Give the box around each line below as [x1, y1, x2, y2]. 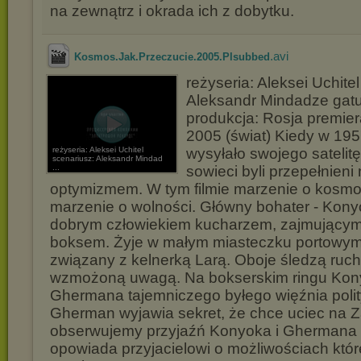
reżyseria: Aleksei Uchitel [52, 145, 143, 154]
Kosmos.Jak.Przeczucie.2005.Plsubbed [74, 51, 270, 63]
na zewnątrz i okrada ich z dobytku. [50, 2, 294, 19]
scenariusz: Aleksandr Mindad [52, 154, 163, 163]
